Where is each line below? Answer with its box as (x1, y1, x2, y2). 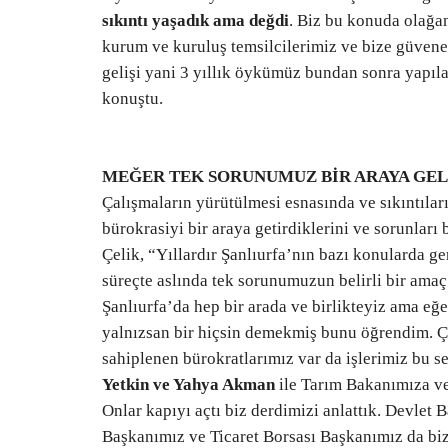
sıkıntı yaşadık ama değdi (102, 11, 289, 30)
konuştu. (102, 89, 163, 108)
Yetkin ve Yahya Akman (102, 375, 275, 394)
